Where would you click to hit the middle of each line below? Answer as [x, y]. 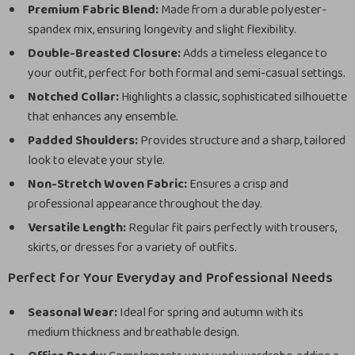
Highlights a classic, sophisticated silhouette [233, 97]
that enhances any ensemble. [103, 117]
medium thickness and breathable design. [134, 332]
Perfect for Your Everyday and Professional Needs [170, 278]
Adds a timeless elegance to [254, 53]
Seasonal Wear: [73, 313]
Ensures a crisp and [238, 184]
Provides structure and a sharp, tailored [242, 141]
